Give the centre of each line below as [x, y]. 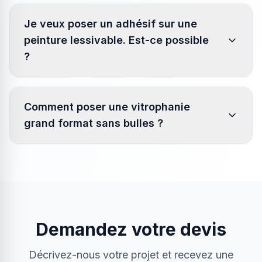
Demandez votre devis [131, 229]
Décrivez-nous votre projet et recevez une [131, 255]
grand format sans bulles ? [94, 123]
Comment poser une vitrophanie [107, 107]
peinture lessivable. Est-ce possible [116, 40]
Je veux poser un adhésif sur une [111, 24]
